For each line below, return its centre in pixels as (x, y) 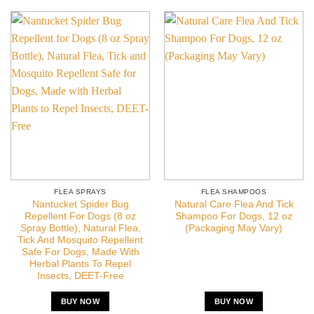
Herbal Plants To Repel (80, 264)
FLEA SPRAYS (80, 192)
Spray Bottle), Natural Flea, (80, 228)
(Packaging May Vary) (234, 228)
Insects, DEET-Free (80, 275)
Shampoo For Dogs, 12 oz (234, 216)
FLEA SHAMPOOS (234, 192)
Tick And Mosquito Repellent (80, 240)
